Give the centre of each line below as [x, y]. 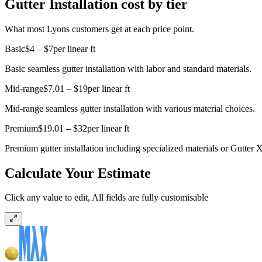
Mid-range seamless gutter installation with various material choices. [130, 108]
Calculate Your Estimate [78, 173]
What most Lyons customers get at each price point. [99, 29]
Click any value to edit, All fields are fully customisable [106, 198]
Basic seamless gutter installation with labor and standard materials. [128, 68]
